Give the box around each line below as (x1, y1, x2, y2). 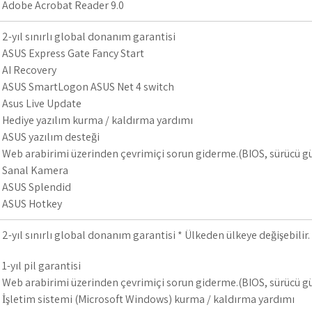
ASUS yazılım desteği (2, 130, 100, 144)
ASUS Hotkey (2, 196, 62, 211)
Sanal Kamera (2, 163, 68, 178)
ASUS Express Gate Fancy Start (2, 46, 144, 61)
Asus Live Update (2, 96, 81, 111)
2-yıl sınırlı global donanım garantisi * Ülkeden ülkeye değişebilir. (2, 228, 310, 242)
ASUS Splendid (2, 180, 71, 194)
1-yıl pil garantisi (2, 258, 81, 273)
